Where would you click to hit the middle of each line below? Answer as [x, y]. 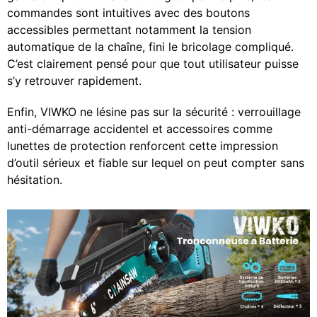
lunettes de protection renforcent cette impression [143, 145]
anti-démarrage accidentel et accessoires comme [140, 128]
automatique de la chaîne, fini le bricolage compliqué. [150, 46]
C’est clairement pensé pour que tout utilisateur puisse [153, 63]
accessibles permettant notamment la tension [129, 29]
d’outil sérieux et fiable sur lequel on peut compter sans [156, 162]
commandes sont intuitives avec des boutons [128, 12]
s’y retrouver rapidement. [74, 80]
